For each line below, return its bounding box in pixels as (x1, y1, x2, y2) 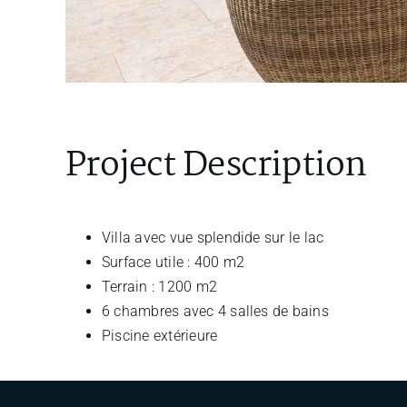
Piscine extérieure (101, 326, 218, 344)
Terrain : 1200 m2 (101, 277, 218, 295)
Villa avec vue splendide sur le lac (101, 228, 324, 246)
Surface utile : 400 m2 (101, 253, 245, 271)
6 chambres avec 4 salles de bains (101, 302, 329, 320)
